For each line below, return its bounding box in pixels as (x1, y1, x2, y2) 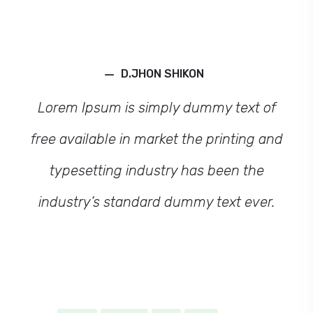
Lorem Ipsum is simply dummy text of (37, 99, 276, 117)
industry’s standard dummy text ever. (38, 194, 275, 211)
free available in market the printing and (30, 131, 283, 148)
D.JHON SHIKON (121, 67, 204, 81)
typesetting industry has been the (49, 162, 264, 180)
